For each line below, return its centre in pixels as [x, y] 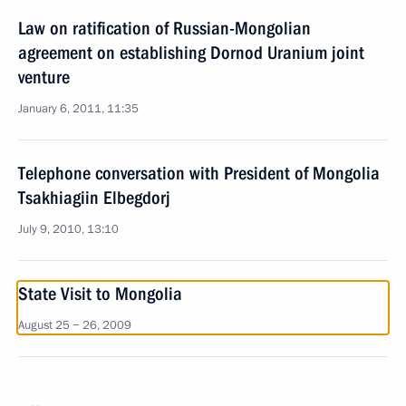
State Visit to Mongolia [100, 294]
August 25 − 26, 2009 [75, 325]
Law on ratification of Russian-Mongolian [164, 28]
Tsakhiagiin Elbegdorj [94, 198]
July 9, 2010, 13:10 [68, 229]
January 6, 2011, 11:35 [78, 109]
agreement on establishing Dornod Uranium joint [191, 53]
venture [44, 77]
